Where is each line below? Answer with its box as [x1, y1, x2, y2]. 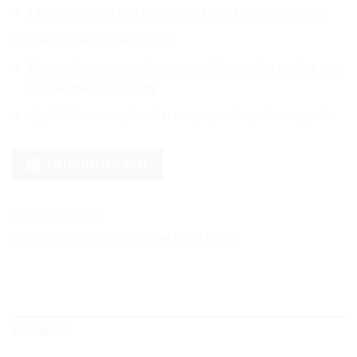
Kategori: [12, 230, 57, 244]
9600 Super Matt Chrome [117, 230, 236, 244]
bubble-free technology [28, 79, 157, 95]
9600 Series [57, 230, 112, 244]
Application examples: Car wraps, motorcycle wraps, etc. [28, 107, 334, 123]
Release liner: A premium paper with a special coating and [28, 59, 340, 75]
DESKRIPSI [12, 324, 66, 338]
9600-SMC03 [37, 206, 101, 219]
